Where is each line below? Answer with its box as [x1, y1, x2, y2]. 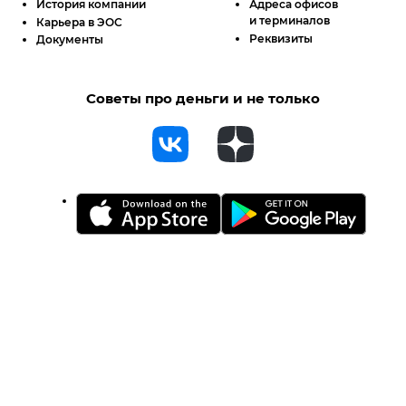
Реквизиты [249, 31, 314, 45]
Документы [36, 33, 103, 47]
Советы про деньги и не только [86, 90, 320, 108]
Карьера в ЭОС [36, 14, 122, 29]
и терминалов [249, 14, 331, 28]
